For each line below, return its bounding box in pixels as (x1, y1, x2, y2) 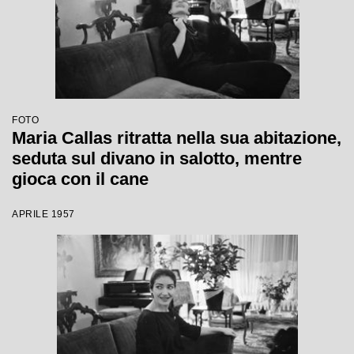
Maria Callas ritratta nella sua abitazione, (12, 128, 341, 148)
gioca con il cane (12, 169, 149, 189)
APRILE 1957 (12, 209, 75, 220)
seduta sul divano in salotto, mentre (12, 149, 302, 168)
